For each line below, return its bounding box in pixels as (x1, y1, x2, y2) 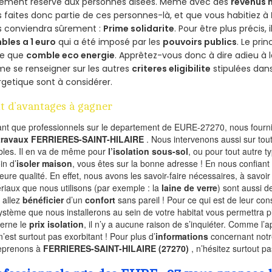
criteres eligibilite (132, 63, 211, 75)
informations (155, 230, 209, 243)
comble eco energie (26, 49, 115, 62)
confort (85, 194, 116, 206)
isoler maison (16, 157, 73, 170)
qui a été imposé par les (56, 36, 163, 49)
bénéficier (22, 194, 64, 206)
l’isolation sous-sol (108, 145, 189, 158)
